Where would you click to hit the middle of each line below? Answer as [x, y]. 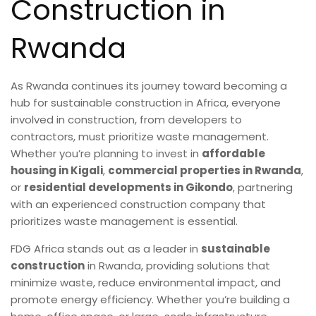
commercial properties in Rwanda [205, 170]
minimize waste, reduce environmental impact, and [146, 282]
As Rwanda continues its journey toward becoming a [149, 85]
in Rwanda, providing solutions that [177, 265]
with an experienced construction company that [138, 204]
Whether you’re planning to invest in [106, 153]
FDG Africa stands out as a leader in [106, 248]
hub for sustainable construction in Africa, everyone [146, 102]
